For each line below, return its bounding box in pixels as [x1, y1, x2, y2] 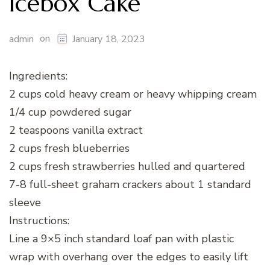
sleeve [9, 195, 41, 210]
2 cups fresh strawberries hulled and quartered [9, 159, 245, 174]
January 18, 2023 [72, 32, 145, 46]
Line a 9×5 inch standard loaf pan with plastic [9, 231, 234, 246]
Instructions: [9, 213, 69, 228]
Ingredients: [9, 68, 67, 83]
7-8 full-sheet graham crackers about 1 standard [9, 177, 251, 192]
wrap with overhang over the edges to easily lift [9, 249, 248, 264]
